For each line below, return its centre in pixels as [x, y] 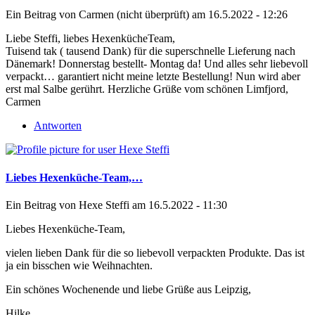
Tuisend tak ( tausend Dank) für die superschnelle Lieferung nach [150, 51]
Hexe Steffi [104, 205]
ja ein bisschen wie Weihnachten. [79, 265]
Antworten [58, 126]
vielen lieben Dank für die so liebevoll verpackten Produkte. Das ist [155, 252]
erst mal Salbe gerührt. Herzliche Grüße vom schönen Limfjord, [147, 89]
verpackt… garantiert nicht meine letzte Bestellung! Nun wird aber [153, 77]
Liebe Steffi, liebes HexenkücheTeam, [90, 39]
